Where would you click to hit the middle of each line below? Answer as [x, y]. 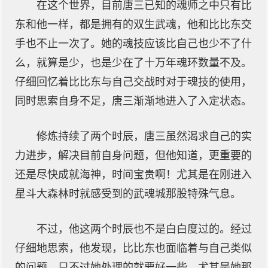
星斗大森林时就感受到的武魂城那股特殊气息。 [128, 194]
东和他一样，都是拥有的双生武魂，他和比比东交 [133, 25]
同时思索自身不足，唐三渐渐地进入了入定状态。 [133, 101]
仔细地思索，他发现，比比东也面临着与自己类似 [133, 248]
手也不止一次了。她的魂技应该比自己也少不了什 [133, 44]
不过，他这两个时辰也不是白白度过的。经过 [144, 229]
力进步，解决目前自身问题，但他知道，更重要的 [133, 156]
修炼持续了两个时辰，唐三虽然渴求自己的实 [144, 136]
